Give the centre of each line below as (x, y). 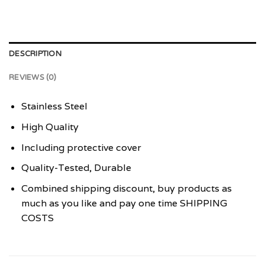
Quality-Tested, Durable (76, 168)
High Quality (50, 127)
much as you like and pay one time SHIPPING (124, 203)
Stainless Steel (54, 106)
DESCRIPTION (35, 54)
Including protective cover (81, 147)
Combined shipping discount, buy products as (126, 188)
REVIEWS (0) (33, 78)
